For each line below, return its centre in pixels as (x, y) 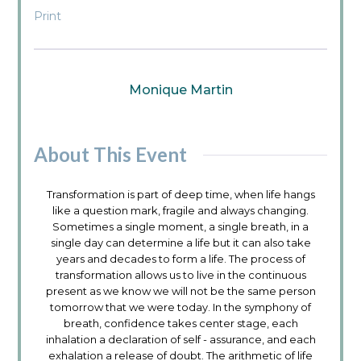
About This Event (111, 155)
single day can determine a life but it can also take (180, 243)
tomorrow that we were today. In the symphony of (180, 307)
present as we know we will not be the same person (180, 291)
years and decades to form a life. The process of (180, 259)
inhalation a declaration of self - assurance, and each (180, 340)
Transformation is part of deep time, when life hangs (180, 195)
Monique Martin (180, 90)
